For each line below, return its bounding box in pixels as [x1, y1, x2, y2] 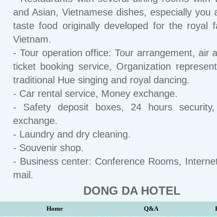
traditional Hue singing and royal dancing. [13, 75, 190, 85]
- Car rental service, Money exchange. [13, 88, 178, 99]
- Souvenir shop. [13, 142, 84, 153]
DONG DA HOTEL [83, 184, 181, 197]
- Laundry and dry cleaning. [13, 129, 131, 139]
